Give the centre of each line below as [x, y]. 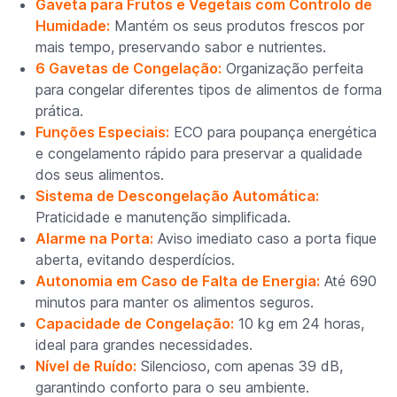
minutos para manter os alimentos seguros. [175, 302]
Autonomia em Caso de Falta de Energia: [178, 280]
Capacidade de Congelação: [135, 323]
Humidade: [73, 25]
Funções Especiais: [102, 132]
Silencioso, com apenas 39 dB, [240, 366]
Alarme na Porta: [94, 238]
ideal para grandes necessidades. [144, 344]
